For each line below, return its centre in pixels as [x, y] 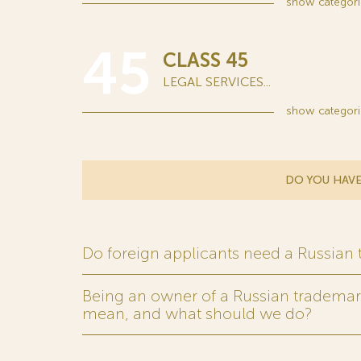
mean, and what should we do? [197, 313]
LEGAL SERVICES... [217, 82]
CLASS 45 [205, 60]
